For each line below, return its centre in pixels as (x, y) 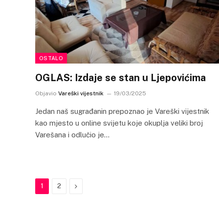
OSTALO (51, 58)
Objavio (46, 93)
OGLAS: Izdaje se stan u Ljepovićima (120, 77)
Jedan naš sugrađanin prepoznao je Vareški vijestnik (122, 111)
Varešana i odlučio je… (72, 134)
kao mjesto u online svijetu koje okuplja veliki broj (119, 123)
